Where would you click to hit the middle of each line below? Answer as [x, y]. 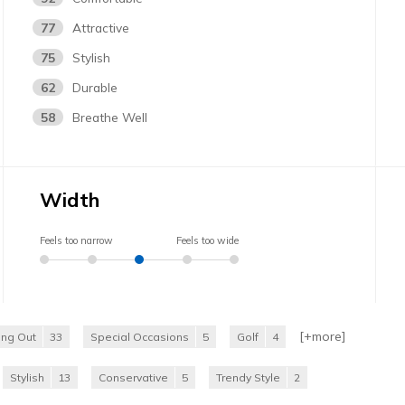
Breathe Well [110, 117]
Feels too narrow [77, 240]
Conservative [133, 377]
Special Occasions [140, 336]
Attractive [101, 27]
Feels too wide [208, 240]
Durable [95, 87]
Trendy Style [248, 377]
